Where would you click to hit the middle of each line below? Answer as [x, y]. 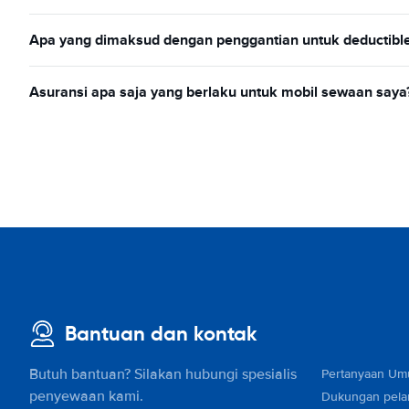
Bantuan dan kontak [161, 334]
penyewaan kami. [86, 396]
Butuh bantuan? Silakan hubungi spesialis [163, 374]
